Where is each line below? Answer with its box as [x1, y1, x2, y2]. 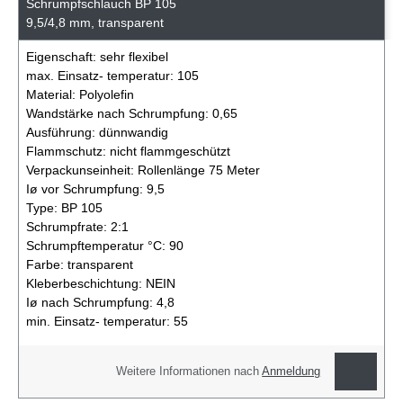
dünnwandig [99, 125, 168, 140]
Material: [26, 87, 79, 103]
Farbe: [26, 257, 67, 273]
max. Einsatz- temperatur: [26, 68, 177, 84]
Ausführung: [26, 125, 99, 140]
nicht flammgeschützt [110, 144, 230, 159]
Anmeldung [262, 364, 321, 378]
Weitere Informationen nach [116, 364, 263, 378]
